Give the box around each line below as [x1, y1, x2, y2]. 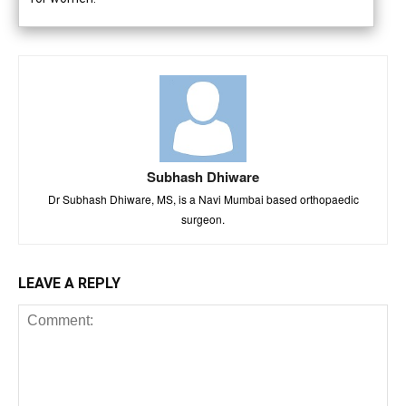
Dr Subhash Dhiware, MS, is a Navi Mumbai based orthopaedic [47, 191, 359, 207]
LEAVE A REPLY [18, 275, 121, 292]
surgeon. [181, 211, 225, 227]
